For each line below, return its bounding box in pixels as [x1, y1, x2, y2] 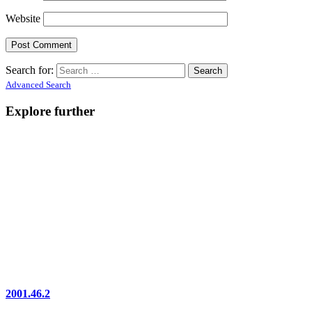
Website [6, 13, 40, 25]
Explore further [6, 104, 95, 119]
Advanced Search [6, 79, 71, 91]
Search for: [6, 64, 54, 77]
